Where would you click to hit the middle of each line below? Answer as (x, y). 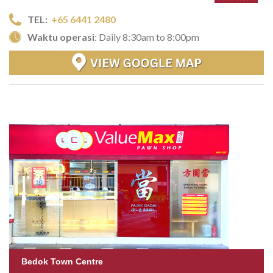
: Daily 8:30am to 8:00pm (147, 37)
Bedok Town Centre (62, 262)
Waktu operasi (61, 37)
